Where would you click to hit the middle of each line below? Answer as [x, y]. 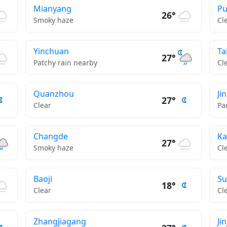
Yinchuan [51, 51]
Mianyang [52, 9]
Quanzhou [53, 94]
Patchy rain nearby [65, 63]
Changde [50, 136]
